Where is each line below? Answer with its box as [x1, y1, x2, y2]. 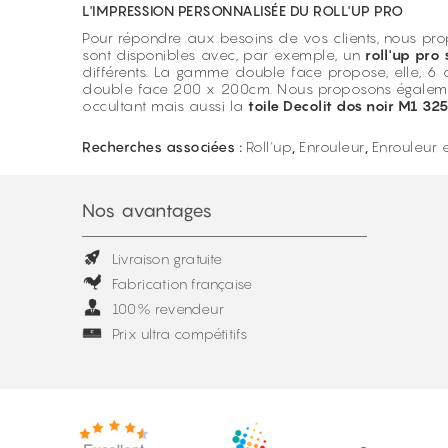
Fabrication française [112, 275, 253, 292]
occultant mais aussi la [82, 97, 248, 114]
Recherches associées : [82, 138, 246, 155]
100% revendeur [112, 300, 224, 317]
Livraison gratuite [112, 250, 223, 267]
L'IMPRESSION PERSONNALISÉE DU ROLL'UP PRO [82, 2, 404, 19]
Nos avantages [82, 200, 213, 221]
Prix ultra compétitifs [112, 325, 248, 342]
